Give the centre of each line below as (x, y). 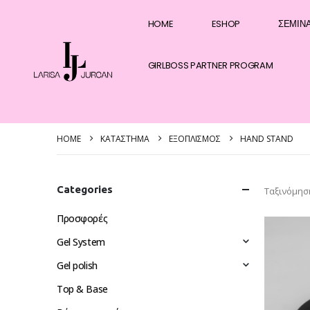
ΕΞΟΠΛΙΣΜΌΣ (195, 139)
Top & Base (82, 289)
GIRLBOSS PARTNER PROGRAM (210, 65)
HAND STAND (267, 139)
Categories (85, 189)
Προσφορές (82, 218)
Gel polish (77, 265)
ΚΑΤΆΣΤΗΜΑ (125, 139)
